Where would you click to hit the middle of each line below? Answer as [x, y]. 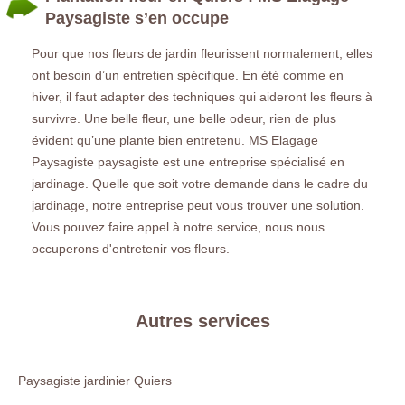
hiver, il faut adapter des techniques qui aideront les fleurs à [202, 96]
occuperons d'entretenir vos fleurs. [131, 248]
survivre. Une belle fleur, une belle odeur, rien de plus [184, 118]
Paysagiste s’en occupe [137, 18]
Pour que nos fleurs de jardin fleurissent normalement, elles [202, 53]
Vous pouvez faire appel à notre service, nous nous [178, 226]
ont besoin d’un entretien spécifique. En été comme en [188, 75]
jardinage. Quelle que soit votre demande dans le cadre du [200, 183]
